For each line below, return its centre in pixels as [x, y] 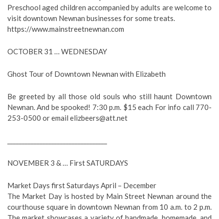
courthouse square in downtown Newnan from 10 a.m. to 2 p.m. [109, 207]
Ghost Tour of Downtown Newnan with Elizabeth [87, 74]
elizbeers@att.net [99, 118]
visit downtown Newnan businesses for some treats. [91, 18]
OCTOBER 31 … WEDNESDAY [57, 51]
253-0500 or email [39, 118]
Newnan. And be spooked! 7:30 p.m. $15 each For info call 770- [109, 107]
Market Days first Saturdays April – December [82, 185]
